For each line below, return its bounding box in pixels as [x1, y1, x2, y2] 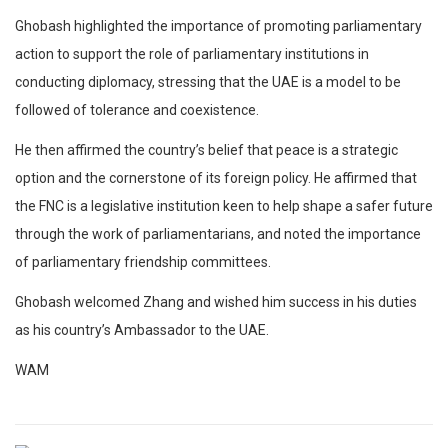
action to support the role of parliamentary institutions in [15, 46, 369, 63]
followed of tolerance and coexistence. [15, 102, 259, 119]
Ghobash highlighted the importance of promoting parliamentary [15, 18, 422, 35]
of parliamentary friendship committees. [15, 254, 271, 271]
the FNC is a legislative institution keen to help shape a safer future [15, 198, 433, 215]
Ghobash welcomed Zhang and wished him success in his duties [15, 294, 417, 311]
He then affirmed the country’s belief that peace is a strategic [15, 142, 398, 159]
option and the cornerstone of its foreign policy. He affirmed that [15, 170, 417, 187]
